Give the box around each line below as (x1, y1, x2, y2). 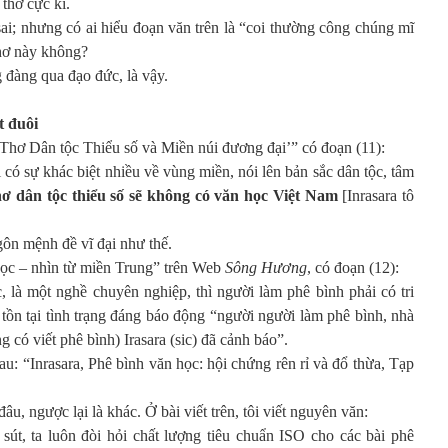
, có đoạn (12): (307, 259, 399, 276)
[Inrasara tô (337, 187, 414, 204)
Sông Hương (225, 259, 307, 276)
